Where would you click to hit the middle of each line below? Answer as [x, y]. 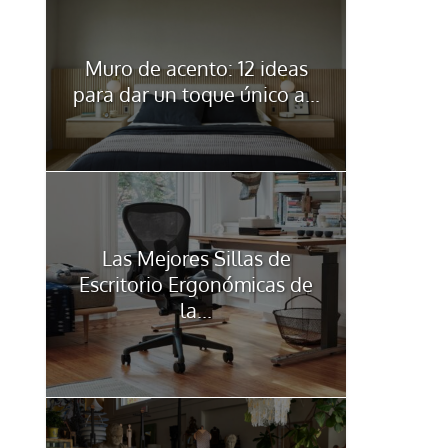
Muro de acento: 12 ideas [196, 67]
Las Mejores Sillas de [196, 258]
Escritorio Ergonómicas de [196, 284]
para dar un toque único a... [196, 93]
